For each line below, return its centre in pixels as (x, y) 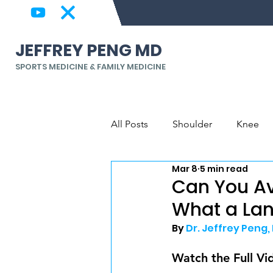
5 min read (224, 168)
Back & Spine (164, 173)
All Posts (129, 124)
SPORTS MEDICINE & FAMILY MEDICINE (90, 67)
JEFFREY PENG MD (89, 50)
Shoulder (192, 124)
